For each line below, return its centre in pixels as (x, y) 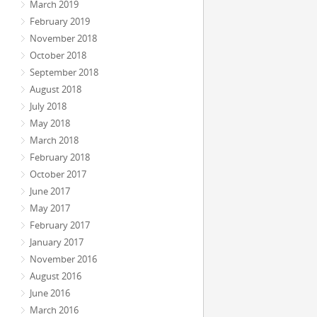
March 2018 (54, 140)
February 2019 (60, 21)
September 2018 (64, 72)
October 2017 (58, 174)
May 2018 (50, 123)
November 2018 (63, 38)
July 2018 (48, 106)
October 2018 (58, 55)
